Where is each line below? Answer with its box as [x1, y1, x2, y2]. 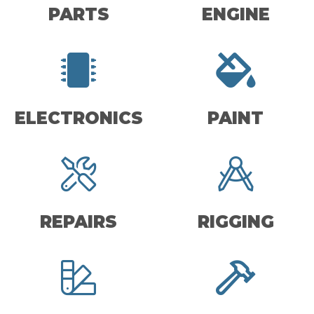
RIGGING [197, 211, 274, 232]
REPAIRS [40, 211, 117, 232]
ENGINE [201, 4, 270, 25]
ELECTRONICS [14, 107, 143, 128]
